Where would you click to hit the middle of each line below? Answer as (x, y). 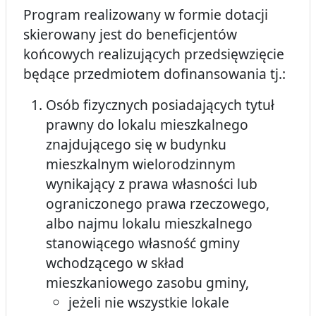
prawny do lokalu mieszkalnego (147, 125)
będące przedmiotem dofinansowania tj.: (154, 74)
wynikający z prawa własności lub (152, 184)
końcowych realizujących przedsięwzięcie (154, 54)
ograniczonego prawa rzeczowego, (158, 204)
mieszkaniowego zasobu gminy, (147, 283)
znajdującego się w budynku (136, 145)
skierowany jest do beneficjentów (130, 35)
